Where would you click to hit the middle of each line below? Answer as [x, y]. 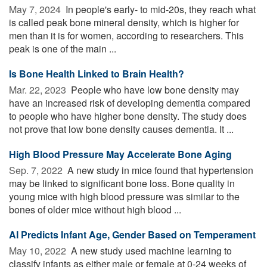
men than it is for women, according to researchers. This [126, 35]
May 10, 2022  [39, 250]
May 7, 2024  [36, 9]
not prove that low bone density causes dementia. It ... [121, 129]
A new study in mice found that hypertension [159, 170]
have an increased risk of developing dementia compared [130, 103]
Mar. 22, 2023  [39, 89]
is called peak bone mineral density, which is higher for [124, 22]
